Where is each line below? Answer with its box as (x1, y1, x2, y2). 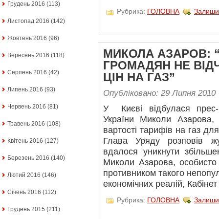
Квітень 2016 (7, 137, 43, 144)
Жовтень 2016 (7, 35, 47, 42)
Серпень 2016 (7, 69, 47, 76)
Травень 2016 (7, 120, 45, 127)
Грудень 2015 (7, 206, 45, 213)
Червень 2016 (7, 103, 46, 110)
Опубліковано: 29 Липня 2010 (103, 88, 216, 98)
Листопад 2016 (7, 18, 49, 24)
